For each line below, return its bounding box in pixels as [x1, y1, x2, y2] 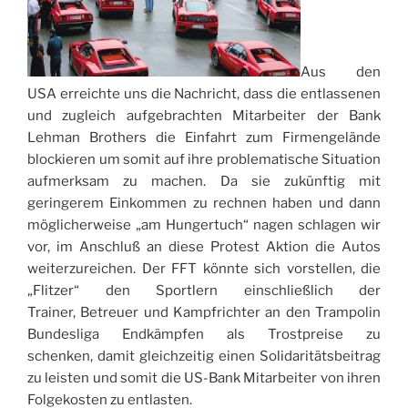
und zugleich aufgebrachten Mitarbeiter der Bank [27, 107, 381, 125]
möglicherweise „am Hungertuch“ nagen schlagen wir [27, 217, 381, 234]
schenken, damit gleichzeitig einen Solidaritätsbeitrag [27, 348, 381, 365]
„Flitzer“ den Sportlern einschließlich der [27, 282, 381, 300]
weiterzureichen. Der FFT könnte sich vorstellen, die [27, 260, 381, 278]
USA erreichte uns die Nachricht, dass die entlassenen [27, 86, 381, 103]
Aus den [301, 64, 381, 81]
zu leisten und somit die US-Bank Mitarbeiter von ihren [27, 370, 381, 387]
